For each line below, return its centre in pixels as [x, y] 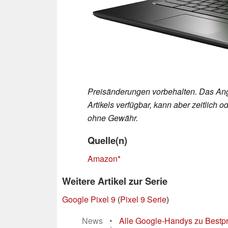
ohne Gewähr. [113, 118]
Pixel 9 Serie [143, 199]
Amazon [103, 158]
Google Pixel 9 [89, 199]
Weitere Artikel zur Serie [115, 181]
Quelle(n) [107, 140]
